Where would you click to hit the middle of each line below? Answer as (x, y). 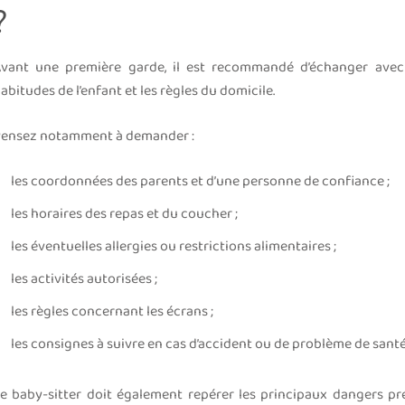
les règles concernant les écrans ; (112, 312)
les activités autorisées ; (84, 279)
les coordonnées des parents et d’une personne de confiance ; (200, 182)
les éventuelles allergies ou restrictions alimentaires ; (173, 247)
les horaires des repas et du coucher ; (124, 214)
